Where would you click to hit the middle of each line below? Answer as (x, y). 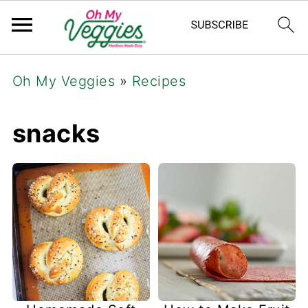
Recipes (159, 81)
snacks (56, 133)
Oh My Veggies (64, 81)
